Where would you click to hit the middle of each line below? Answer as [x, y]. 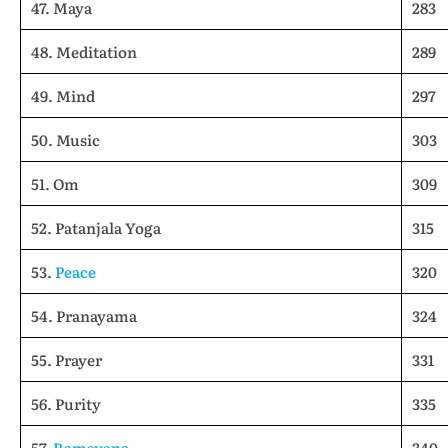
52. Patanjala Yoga [96, 227]
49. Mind [63, 95]
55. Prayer [66, 359]
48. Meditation [84, 51]
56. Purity [66, 403]
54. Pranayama [84, 315]
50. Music [65, 139]
